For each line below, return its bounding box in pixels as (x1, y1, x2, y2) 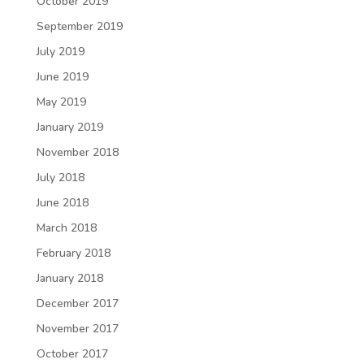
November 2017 (36, 320, 119, 336)
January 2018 (36, 270, 103, 286)
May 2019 (36, 93, 86, 110)
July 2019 (36, 43, 84, 59)
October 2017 (36, 345, 108, 362)
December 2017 (36, 295, 119, 311)
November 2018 (36, 144, 119, 160)
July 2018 (36, 169, 84, 185)
